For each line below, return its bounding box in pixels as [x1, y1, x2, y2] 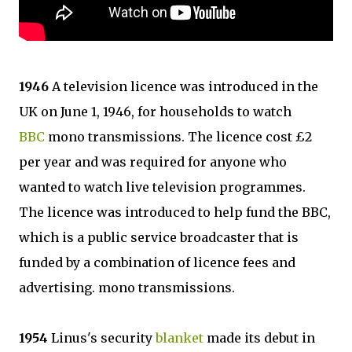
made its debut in [203, 330, 315, 346]
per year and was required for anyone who [19, 154, 287, 170]
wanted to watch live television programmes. [19, 179, 306, 195]
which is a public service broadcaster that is [19, 229, 299, 245]
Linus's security [48, 330, 156, 346]
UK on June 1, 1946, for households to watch [19, 104, 291, 119]
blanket [156, 330, 203, 346]
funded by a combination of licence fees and [19, 255, 295, 270]
